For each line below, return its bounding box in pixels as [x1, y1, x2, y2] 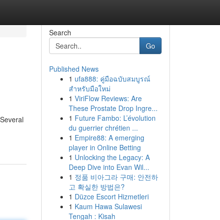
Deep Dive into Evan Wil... [68, 162, 149, 172]
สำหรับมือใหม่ [68, 83, 110, 93]
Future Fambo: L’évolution [74, 113, 156, 123]
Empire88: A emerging [74, 133, 144, 142]
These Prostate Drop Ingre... [68, 103, 158, 113]
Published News [49, 64, 99, 74]
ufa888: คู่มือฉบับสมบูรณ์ [74, 74, 150, 83]
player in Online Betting [68, 142, 141, 152]
